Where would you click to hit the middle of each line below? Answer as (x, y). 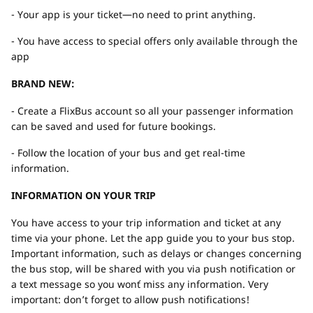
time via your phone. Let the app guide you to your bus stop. (153, 238)
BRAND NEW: (43, 83)
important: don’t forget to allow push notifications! (130, 299)
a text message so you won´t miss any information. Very (140, 284)
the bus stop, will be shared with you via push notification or (153, 269)
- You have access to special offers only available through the (154, 41)
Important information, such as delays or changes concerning (156, 253)
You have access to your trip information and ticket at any (146, 223)
